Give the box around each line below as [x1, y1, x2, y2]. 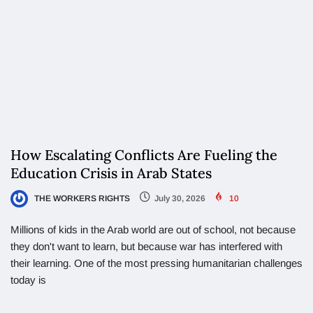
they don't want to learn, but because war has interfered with [10, 242, 282, 255]
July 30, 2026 [154, 195, 205, 205]
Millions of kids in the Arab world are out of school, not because [10, 226, 296, 238]
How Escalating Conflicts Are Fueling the [10, 147, 277, 166]
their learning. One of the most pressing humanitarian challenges [10, 259, 303, 272]
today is [10, 276, 46, 289]
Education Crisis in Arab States [10, 166, 215, 184]
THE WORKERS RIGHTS [32, 195, 130, 205]
